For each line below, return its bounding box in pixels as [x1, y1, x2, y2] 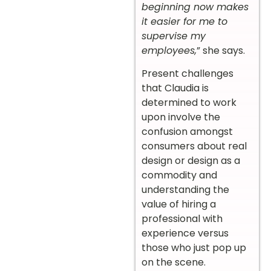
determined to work [142, 96, 237, 110]
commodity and [142, 168, 217, 183]
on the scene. [142, 255, 208, 270]
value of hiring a [142, 197, 216, 212]
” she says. [197, 43, 247, 57]
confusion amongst [142, 125, 233, 139]
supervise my [142, 28, 206, 43]
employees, [142, 43, 197, 57]
